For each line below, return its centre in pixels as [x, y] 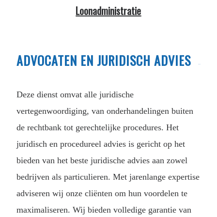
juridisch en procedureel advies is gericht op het [101, 144]
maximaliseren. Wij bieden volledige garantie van [104, 209]
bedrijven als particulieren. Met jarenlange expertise [108, 177]
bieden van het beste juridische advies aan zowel [102, 160]
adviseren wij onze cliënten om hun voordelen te [102, 193]
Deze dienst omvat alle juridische [75, 94]
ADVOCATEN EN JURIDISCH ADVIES [103, 60]
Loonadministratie [108, 10]
